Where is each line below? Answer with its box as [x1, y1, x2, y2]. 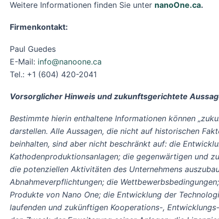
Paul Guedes [10, 44, 56, 54]
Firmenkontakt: [10, 22, 68, 32]
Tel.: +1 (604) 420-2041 [10, 69, 97, 79]
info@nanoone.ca [38, 56, 102, 66]
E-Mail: [10, 56, 38, 66]
